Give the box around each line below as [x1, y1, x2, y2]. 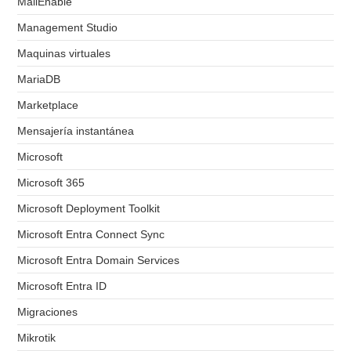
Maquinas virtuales [17, 47, 111, 60]
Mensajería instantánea [17, 125, 135, 138]
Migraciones [17, 306, 78, 319]
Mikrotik [17, 331, 56, 345]
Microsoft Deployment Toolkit [17, 202, 161, 215]
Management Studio [17, 21, 118, 34]
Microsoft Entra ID [17, 280, 107, 293]
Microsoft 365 [17, 176, 85, 190]
